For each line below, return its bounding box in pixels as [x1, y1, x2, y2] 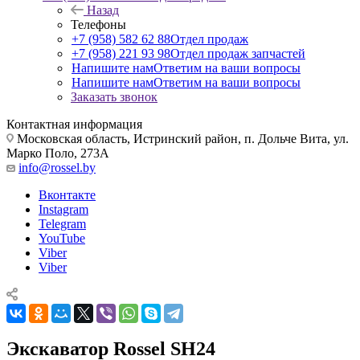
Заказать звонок [71, 89, 157, 104]
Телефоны [71, 17, 126, 31]
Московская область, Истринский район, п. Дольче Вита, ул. [14, 131, 349, 145]
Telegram [39, 216, 86, 231]
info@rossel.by [18, 160, 96, 174]
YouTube [39, 231, 85, 245]
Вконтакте [39, 187, 96, 202]
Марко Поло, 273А [6, 145, 109, 160]
